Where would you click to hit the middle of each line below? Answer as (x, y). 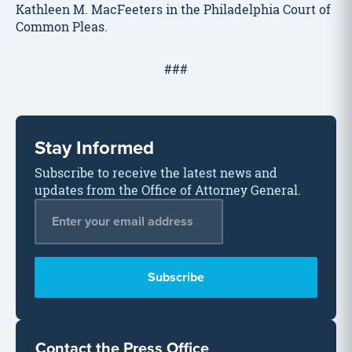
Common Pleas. (62, 26)
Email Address (78, 206)
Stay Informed (94, 147)
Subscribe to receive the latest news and (156, 172)
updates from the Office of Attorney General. (168, 190)
